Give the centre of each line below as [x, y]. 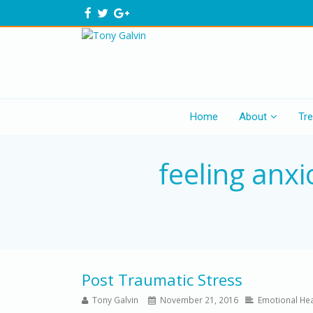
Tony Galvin [115, 300]
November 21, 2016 [199, 300]
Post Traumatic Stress [162, 279]
